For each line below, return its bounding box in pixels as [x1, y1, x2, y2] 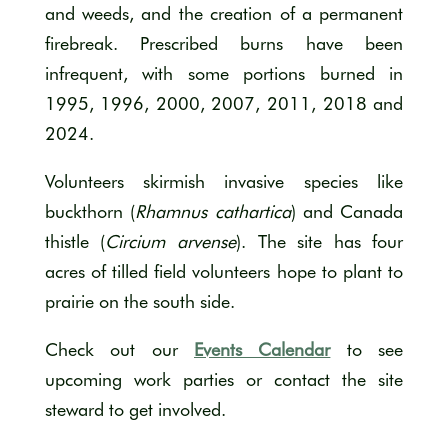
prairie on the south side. [44, 290, 235, 312]
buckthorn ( [44, 200, 136, 222]
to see [330, 338, 404, 360]
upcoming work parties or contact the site [44, 368, 404, 390]
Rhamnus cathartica [135, 200, 291, 222]
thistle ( [44, 230, 106, 252]
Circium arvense [105, 230, 236, 252]
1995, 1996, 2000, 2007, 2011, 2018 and [44, 92, 404, 114]
